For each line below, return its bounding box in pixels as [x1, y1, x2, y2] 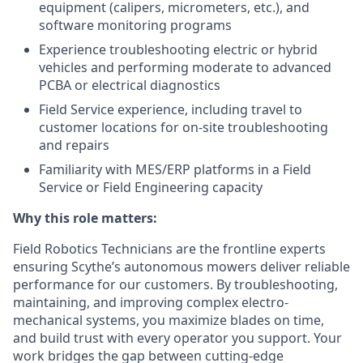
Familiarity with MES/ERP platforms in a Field [39, 160, 311, 178]
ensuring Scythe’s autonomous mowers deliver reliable [13, 257, 350, 275]
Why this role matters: [13, 208, 157, 227]
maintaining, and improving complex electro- [13, 293, 288, 311]
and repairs [39, 135, 109, 154]
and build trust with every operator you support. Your [13, 328, 342, 347]
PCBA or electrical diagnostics [39, 75, 220, 94]
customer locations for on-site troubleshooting [39, 117, 328, 136]
